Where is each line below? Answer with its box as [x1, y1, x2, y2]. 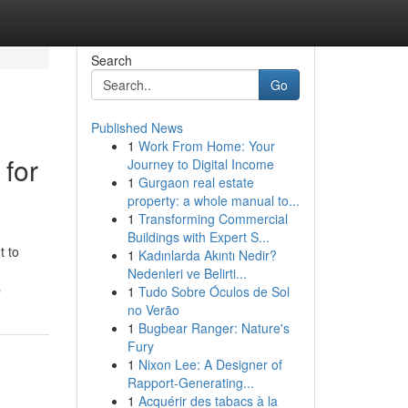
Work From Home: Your [138, 137, 275, 155]
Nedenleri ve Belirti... [127, 264, 247, 282]
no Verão [127, 301, 179, 319]
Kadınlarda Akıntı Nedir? [138, 246, 277, 264]
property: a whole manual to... [127, 191, 300, 209]
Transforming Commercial [138, 209, 288, 228]
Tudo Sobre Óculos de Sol [138, 282, 290, 301]
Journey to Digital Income [127, 155, 274, 173]
